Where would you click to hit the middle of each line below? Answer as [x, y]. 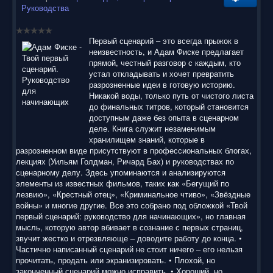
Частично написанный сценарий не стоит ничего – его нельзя [129, 249]
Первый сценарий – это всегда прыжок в [164, 40]
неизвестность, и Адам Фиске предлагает [166, 51]
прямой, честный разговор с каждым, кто [165, 62]
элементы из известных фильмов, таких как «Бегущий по [122, 183]
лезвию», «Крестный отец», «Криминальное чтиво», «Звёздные [133, 194]
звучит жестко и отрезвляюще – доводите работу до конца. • [129, 238]
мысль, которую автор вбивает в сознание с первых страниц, [129, 227]
